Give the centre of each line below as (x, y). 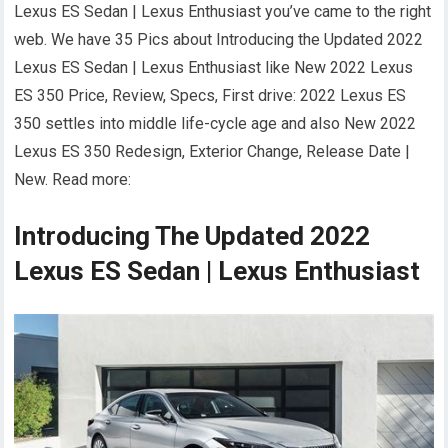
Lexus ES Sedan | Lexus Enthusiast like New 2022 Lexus (214, 67)
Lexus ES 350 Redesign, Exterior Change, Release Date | (212, 151)
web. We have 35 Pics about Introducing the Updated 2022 (219, 39)
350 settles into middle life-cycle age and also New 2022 (215, 123)
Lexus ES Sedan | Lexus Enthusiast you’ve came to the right (223, 11)
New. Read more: (73, 179)
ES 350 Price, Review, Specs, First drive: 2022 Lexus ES (210, 95)
